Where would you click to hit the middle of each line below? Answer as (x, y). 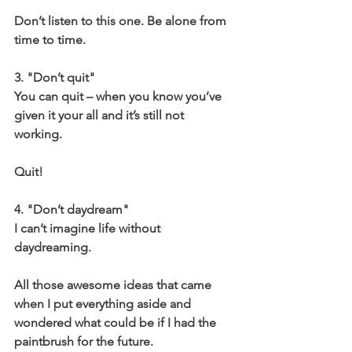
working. (40, 134)
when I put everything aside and (104, 303)
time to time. (51, 39)
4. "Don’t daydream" (73, 209)
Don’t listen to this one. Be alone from (122, 20)
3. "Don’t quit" (56, 77)
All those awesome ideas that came (114, 284)
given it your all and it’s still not (101, 115)
